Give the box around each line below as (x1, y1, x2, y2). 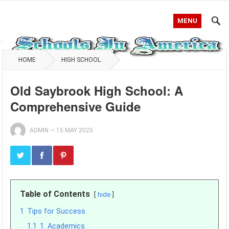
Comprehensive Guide (10, 98, 141, 115)
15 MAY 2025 (56, 127, 94, 134)
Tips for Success (27, 207, 86, 216)
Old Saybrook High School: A (10, 82, 184, 99)
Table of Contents (20, 189, 90, 199)
